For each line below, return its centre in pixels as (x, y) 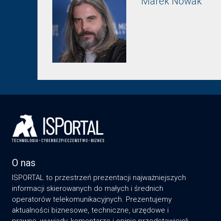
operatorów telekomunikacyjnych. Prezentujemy (92, 200)
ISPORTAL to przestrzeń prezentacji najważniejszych (99, 178)
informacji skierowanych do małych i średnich (88, 189)
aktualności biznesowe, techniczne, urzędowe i (90, 210)
